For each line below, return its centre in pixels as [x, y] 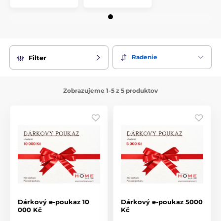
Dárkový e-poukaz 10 [54, 202]
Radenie [145, 57]
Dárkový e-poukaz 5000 [162, 202]
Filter [37, 57]
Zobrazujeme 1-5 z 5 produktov [110, 90]
